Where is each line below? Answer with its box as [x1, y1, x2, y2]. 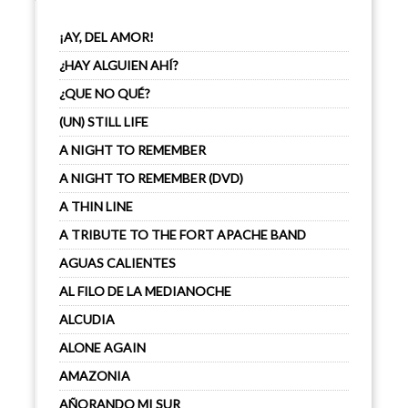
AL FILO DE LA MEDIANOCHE [59, 283, 231, 299]
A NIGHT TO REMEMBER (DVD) [59, 170, 243, 186]
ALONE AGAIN [59, 340, 146, 355]
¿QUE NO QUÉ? [59, 86, 150, 101]
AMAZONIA [59, 368, 130, 383]
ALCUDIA [59, 311, 115, 327]
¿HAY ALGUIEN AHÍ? [59, 57, 178, 73]
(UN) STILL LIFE [59, 114, 148, 129]
